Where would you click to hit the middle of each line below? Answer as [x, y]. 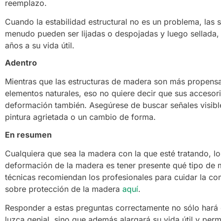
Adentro [21, 63]
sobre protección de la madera [64, 189]
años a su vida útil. [40, 45]
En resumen [28, 134]
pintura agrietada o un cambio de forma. [80, 117]
